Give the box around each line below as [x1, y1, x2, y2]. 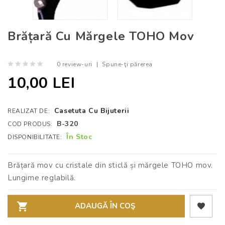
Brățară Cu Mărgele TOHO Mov [8, 28, 194, 45]
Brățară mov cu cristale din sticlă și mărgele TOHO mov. [8, 160, 213, 171]
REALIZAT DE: [8, 107, 52, 116]
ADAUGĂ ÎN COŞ [75, 201, 135, 211]
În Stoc [66, 132, 92, 142]
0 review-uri [56, 60, 92, 69]
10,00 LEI [8, 73, 75, 94]
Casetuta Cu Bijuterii [54, 106, 130, 116]
